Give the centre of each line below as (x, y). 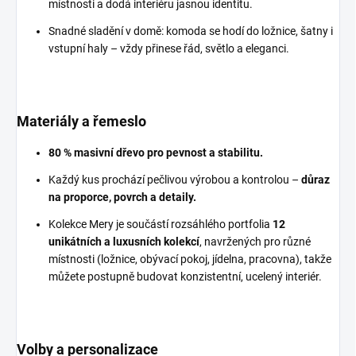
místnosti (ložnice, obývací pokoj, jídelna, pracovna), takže (190, 259)
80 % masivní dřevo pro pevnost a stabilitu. (156, 153)
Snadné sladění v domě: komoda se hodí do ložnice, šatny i (191, 31)
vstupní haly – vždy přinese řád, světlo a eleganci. (169, 48)
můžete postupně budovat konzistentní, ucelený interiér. (185, 277)
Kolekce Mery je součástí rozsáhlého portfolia (161, 224)
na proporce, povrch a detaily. (122, 197)
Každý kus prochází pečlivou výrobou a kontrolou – (175, 180)
